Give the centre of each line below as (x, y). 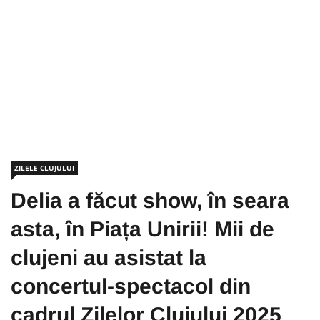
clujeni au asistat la (109, 257)
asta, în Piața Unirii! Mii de (142, 229)
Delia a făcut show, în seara (150, 200)
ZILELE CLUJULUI (44, 168)
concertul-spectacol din (131, 286)
